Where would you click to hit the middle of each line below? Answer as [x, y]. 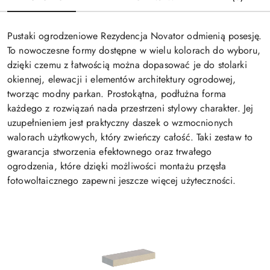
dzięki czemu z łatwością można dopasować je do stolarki [127, 65]
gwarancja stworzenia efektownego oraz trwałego [110, 152]
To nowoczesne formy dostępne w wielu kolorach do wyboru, [134, 51]
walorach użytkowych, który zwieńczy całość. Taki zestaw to [130, 137]
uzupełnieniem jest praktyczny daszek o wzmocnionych [120, 123]
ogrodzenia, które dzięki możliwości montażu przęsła [117, 166]
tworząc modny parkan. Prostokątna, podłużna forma [117, 94]
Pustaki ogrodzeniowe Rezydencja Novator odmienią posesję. [135, 36]
